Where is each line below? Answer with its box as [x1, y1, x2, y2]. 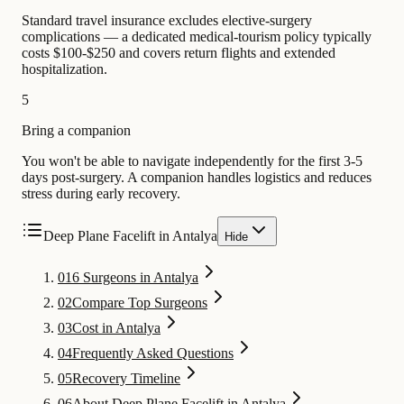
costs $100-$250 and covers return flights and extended [22, 44, 335, 60]
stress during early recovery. [22, 185, 180, 201]
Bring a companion [22, 122, 131, 138]
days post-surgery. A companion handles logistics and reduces [22, 169, 372, 185]
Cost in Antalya [72, 319, 161, 335]
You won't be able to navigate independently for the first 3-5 [22, 152, 363, 169]
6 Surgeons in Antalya [72, 269, 198, 285]
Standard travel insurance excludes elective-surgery [22, 12, 312, 28]
